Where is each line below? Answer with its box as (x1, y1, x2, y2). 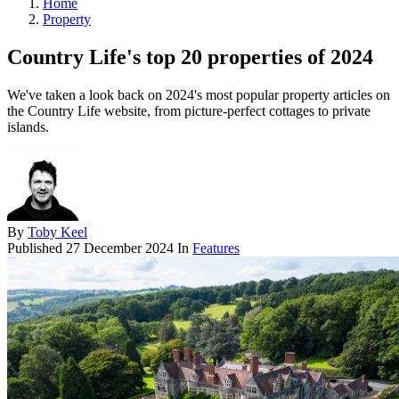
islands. (7, 118, 49, 134)
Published (7, 240, 66, 256)
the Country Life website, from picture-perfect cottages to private (7, 102, 370, 118)
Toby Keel (28, 224, 87, 240)
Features (192, 240, 240, 256)
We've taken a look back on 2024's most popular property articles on (7, 86, 390, 102)
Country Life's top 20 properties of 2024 (7, 45, 373, 69)
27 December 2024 (66, 240, 174, 256)
